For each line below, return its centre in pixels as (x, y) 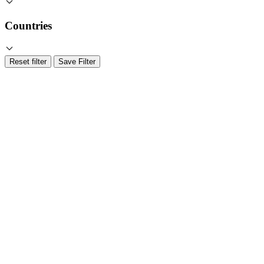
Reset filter (28, 62)
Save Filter (77, 62)
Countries (28, 26)
